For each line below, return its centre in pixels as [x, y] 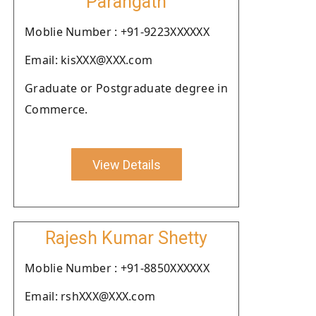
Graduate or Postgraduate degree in [126, 88]
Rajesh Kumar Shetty [126, 238]
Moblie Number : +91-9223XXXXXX [117, 32]
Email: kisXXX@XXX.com [89, 60]
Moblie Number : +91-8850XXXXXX [117, 268]
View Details [126, 164]
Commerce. [56, 109]
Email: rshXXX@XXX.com [90, 296]
